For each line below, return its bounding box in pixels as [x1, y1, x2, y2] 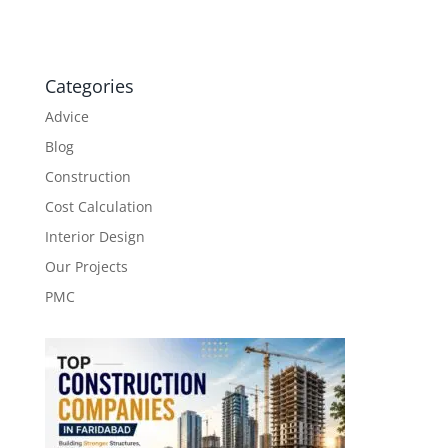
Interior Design [44, 226, 145, 246]
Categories [44, 73, 134, 98]
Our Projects [44, 256, 128, 276]
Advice [44, 106, 89, 126]
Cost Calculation [44, 196, 153, 216]
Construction [44, 166, 131, 186]
